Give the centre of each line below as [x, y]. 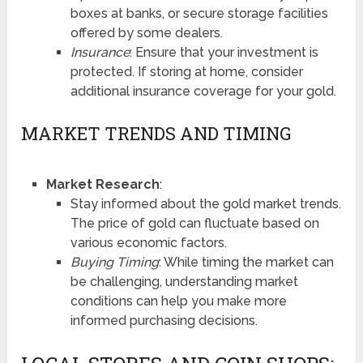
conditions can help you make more [178, 301]
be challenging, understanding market [184, 281]
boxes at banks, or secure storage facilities [199, 13]
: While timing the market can [246, 262]
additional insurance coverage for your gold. [203, 91]
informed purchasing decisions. [164, 320]
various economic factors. [148, 242]
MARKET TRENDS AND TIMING [156, 133]
